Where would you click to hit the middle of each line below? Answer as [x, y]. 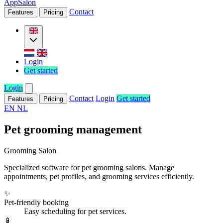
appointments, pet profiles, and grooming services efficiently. [99, 176]
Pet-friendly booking [36, 202]
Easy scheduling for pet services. [75, 211]
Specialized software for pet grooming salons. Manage [89, 167]
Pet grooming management [73, 129]
